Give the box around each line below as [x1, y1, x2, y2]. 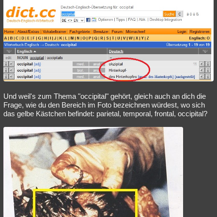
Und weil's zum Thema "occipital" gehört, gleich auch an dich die [3, 92, 206, 100]
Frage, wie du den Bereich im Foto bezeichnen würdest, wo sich [3, 100, 205, 109]
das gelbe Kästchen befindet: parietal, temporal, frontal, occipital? [3, 109, 207, 118]
